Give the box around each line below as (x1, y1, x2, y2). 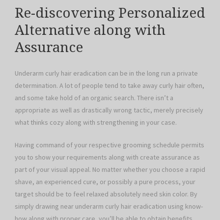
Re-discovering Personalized (15, 4, 205, 21)
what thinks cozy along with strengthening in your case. (15, 117, 177, 127)
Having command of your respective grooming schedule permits (15, 140, 204, 149)
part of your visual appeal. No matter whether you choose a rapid (15, 165, 205, 174)
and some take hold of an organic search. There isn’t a (15, 93, 173, 102)
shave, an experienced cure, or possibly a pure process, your (15, 177, 195, 186)
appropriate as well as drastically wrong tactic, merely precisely (15, 105, 203, 114)
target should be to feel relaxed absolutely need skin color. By (15, 189, 197, 198)
